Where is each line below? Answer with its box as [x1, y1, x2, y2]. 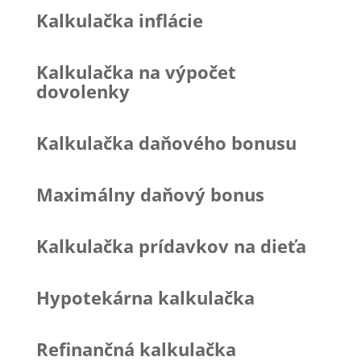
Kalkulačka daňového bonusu [35, 130, 297, 155]
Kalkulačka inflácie [35, 7, 203, 32]
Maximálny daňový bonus [35, 181, 264, 206]
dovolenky [35, 78, 130, 103]
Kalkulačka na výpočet [35, 59, 236, 84]
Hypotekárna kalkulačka [35, 284, 255, 309]
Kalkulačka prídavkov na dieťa [35, 233, 306, 258]
